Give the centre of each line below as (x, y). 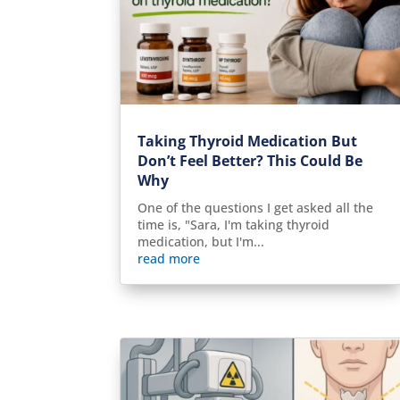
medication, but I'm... (201, 241)
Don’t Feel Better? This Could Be (250, 160)
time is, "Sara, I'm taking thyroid (234, 224)
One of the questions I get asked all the (256, 207)
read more (169, 258)
